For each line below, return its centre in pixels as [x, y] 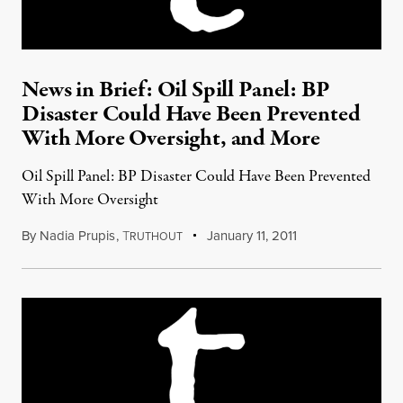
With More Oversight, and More [171, 139]
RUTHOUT [156, 237]
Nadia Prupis [77, 236]
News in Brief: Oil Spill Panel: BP [176, 90]
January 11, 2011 [251, 236]
